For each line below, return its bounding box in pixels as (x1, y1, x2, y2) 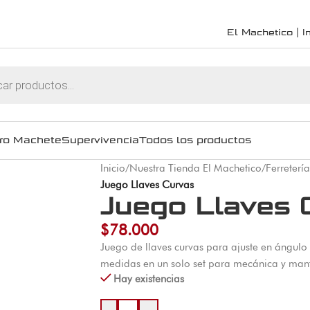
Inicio (100, 162, 125, 174)
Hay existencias (113, 273, 184, 285)
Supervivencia (62, 134, 139, 146)
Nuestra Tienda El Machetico (129, 162, 262, 174)
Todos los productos (139, 134, 251, 146)
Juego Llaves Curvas (100, 179, 194, 191)
